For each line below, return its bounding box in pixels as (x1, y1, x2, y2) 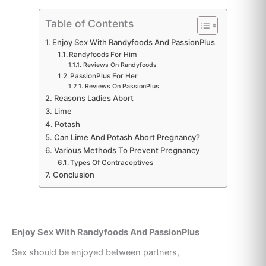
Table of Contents (45, 17, 134, 30)
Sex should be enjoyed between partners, (12, 246, 182, 258)
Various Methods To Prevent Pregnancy (53, 145, 199, 156)
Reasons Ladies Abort (53, 93, 134, 103)
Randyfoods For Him (69, 50, 137, 59)
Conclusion (52, 170, 94, 180)
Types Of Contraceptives (70, 159, 154, 167)
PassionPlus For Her (70, 72, 138, 81)
